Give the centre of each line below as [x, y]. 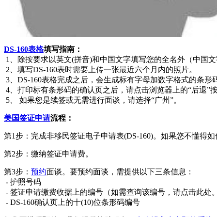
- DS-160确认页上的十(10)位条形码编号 [72, 202]
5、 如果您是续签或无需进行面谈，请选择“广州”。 [93, 100]
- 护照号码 [23, 182]
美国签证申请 [27, 118]
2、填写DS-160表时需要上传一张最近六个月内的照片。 [100, 69]
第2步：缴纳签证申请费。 [48, 154]
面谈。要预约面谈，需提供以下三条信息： [120, 171]
